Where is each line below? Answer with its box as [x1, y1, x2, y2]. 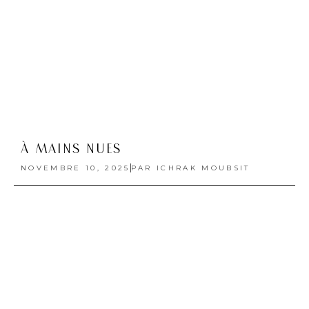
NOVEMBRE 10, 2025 [21, 163, 130, 172]
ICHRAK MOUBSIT [152, 163, 250, 172]
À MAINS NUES [21, 140, 122, 157]
